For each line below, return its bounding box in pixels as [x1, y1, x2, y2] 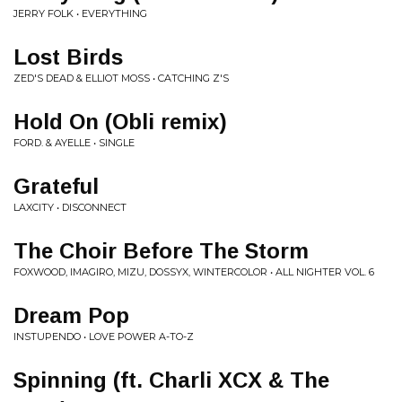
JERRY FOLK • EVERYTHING [13, 7, 147, 20]
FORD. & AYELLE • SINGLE [13, 136, 135, 149]
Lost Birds [13, 45, 123, 69]
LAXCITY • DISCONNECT [13, 201, 127, 214]
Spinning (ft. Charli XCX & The [13, 368, 329, 392]
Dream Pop [13, 303, 129, 328]
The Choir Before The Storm [13, 239, 309, 263]
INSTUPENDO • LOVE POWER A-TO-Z [13, 330, 194, 343]
